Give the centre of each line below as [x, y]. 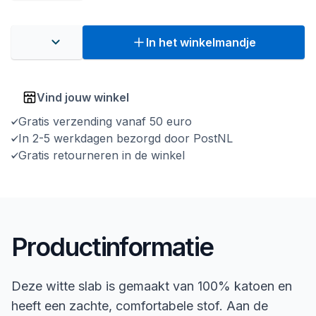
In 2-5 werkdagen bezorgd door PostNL [126, 138]
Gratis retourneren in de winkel [103, 155]
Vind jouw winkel [83, 97]
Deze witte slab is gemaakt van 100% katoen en [152, 286]
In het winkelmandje [201, 42]
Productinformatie [113, 247]
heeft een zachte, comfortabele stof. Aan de [140, 306]
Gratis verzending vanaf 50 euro [105, 121]
